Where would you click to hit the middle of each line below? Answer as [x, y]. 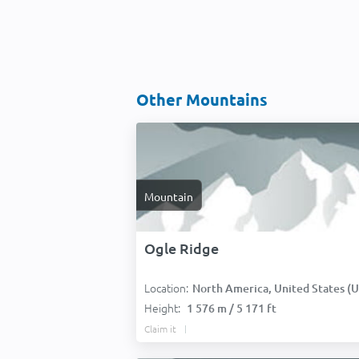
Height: [163, 308]
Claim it [160, 329]
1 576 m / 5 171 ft [232, 308]
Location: [166, 288]
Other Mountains [202, 99]
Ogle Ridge [182, 248]
